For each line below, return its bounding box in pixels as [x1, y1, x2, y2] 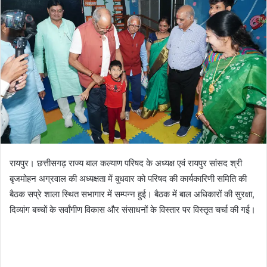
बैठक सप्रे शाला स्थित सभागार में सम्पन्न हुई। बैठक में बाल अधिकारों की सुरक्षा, [10, 188, 254, 200]
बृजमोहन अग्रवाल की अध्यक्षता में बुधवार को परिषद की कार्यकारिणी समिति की [10, 172, 247, 184]
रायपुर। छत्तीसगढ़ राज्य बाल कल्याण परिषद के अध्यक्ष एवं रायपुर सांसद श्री [10, 157, 242, 169]
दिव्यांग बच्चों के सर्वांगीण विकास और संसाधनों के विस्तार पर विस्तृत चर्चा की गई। [10, 203, 256, 215]
